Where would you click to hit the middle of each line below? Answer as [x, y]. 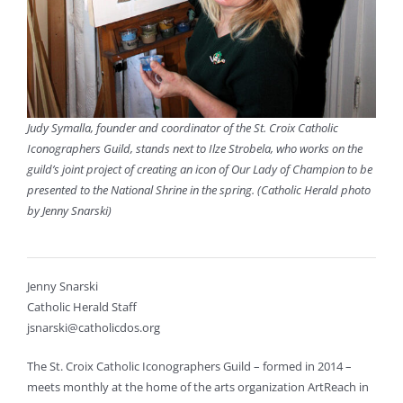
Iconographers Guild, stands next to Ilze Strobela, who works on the [194, 149]
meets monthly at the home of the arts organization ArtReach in [197, 387]
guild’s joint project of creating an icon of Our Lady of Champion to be [199, 170]
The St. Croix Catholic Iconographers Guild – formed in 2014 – [189, 367]
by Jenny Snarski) [69, 211]
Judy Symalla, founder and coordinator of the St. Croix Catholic [182, 128]
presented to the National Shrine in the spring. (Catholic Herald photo [198, 190]
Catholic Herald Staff [81, 307]
